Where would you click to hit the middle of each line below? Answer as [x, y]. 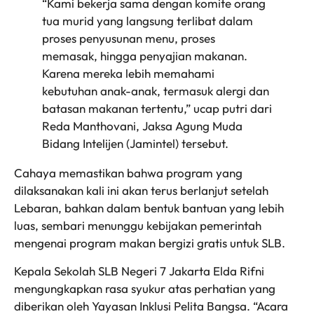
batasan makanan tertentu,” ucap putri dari [157, 109]
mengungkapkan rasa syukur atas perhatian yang [145, 288]
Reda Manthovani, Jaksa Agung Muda [142, 126]
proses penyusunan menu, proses [129, 39]
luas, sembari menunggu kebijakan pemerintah [138, 226]
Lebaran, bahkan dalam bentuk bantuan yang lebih [149, 208]
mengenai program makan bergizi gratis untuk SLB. [150, 243]
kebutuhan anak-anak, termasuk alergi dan [156, 91]
